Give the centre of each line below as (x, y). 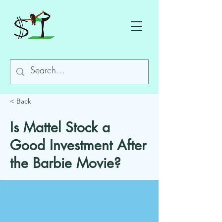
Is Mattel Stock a (60, 127)
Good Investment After (78, 145)
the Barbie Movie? (65, 163)
